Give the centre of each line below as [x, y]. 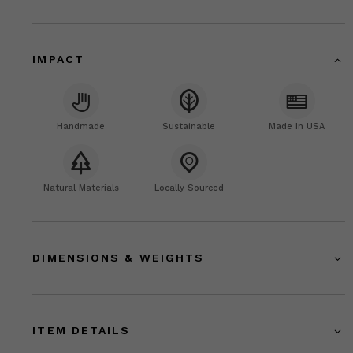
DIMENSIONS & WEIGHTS [119, 258]
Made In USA [297, 127]
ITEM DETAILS [82, 331]
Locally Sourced [189, 188]
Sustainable [189, 127]
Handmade [81, 127]
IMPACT [58, 59]
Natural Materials [81, 188]
